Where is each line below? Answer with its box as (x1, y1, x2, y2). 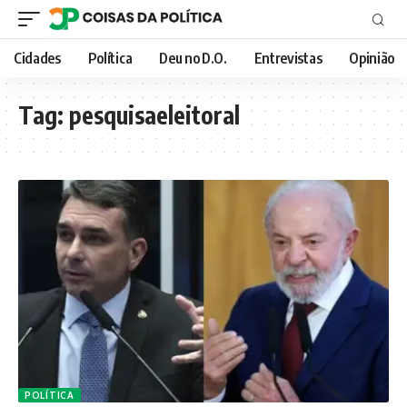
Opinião (349, 49, 394, 67)
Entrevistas (253, 49, 323, 67)
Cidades (14, 49, 61, 67)
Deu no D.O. (159, 49, 227, 67)
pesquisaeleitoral (69, 100, 240, 130)
